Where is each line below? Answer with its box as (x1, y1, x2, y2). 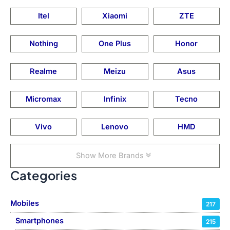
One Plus (99, 39, 131, 49)
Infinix (103, 94, 126, 104)
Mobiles (10, 198, 39, 208)
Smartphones (15, 216, 64, 225)
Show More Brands (76, 151, 146, 161)
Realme (30, 67, 57, 76)
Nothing (29, 39, 58, 49)
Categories (10, 167, 77, 183)
